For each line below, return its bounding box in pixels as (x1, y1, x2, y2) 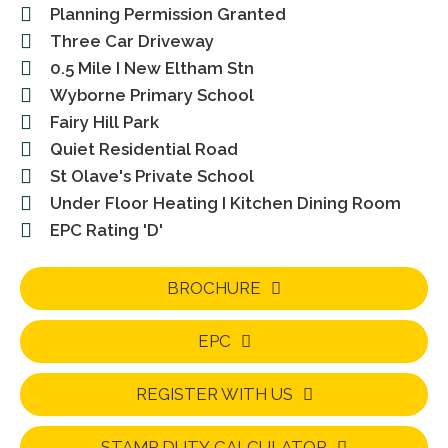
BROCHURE (167, 278, 261, 299)
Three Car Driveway (50, 31, 214, 52)
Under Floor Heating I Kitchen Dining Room (50, 193, 401, 214)
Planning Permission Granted (50, 4, 286, 25)
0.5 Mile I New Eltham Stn (50, 58, 254, 79)
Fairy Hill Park (50, 112, 159, 133)
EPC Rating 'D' (50, 220, 163, 241)
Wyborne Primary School (50, 85, 254, 106)
